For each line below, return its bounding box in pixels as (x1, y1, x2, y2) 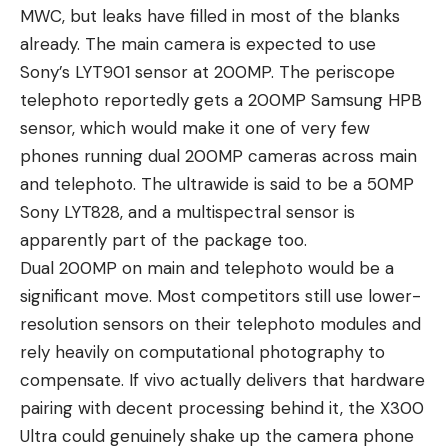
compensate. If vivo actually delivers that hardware (20, 369, 425, 392)
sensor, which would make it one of (20, 117, 301, 140)
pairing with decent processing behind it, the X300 (20, 397, 424, 420)
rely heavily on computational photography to (20, 341, 385, 364)
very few (301, 117, 370, 140)
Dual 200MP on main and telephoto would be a (20, 257, 394, 280)
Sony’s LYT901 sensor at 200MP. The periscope (20, 61, 395, 84)
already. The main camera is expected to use (20, 33, 376, 56)
